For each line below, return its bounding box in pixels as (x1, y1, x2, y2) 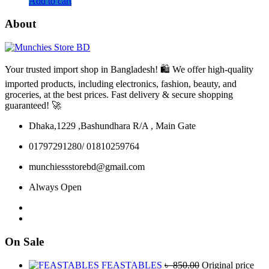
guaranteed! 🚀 (5, 100, 61, 111)
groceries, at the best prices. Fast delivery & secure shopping (5, 89, 233, 100)
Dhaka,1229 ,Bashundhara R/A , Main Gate (29, 121, 196, 131)
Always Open (29, 182, 82, 193)
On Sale (5, 235, 44, 248)
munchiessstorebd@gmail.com (29, 162, 145, 172)
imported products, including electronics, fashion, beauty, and (5, 79, 237, 89)
